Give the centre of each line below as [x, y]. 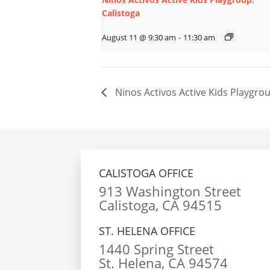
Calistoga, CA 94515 [161, 205]
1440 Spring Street [157, 249]
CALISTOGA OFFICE [146, 173]
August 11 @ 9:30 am [139, 38]
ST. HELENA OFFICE [147, 231]
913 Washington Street [170, 191]
